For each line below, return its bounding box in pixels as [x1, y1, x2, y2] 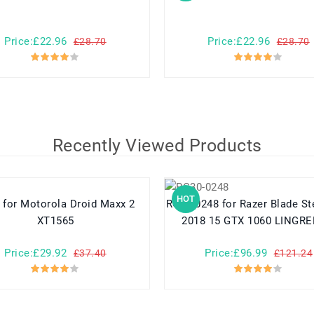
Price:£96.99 [205, 247, 267, 260]
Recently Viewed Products [52, 135, 262, 156]
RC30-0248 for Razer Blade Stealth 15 [165, 198, 222, 211]
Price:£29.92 [4, 247, 67, 260]
